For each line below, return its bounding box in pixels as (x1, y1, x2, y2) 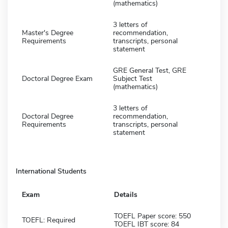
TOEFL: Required (22, 215, 75, 225)
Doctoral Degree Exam (22, 73, 93, 83)
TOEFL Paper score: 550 (114, 211, 191, 221)
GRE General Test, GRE (113, 65, 186, 75)
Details (114, 189, 137, 199)
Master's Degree (22, 27, 73, 38)
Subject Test (113, 73, 152, 83)
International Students (16, 166, 87, 176)
